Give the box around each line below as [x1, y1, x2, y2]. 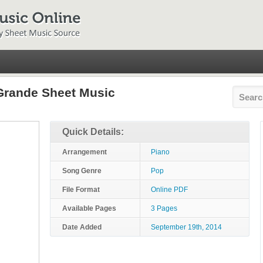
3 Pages [151, 204, 177, 213]
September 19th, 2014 [151, 223, 222, 231]
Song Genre [62, 167, 102, 175]
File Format [62, 186, 100, 194]
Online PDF [151, 186, 188, 194]
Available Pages [62, 204, 116, 213]
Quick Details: [62, 127, 124, 137]
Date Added [62, 223, 102, 231]
